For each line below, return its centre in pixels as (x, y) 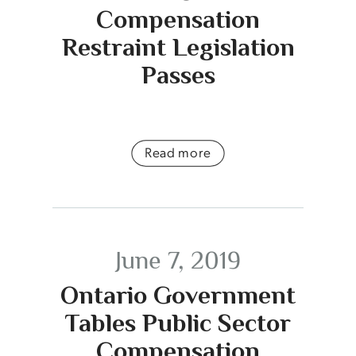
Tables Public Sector (178, 323)
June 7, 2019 (178, 259)
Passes (178, 74)
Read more (178, 151)
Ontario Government (178, 295)
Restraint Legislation (178, 46)
